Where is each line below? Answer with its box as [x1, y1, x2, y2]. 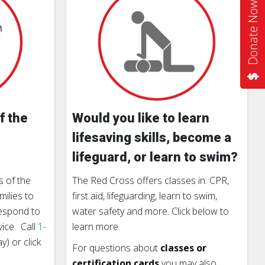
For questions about [72, 241, 160, 254]
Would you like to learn [72, 110, 209, 125]
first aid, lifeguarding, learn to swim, [72, 189, 217, 202]
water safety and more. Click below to [72, 204, 229, 218]
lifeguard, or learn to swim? [72, 149, 238, 164]
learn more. [72, 219, 120, 233]
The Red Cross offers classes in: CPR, [72, 173, 229, 187]
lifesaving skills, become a [72, 130, 231, 145]
